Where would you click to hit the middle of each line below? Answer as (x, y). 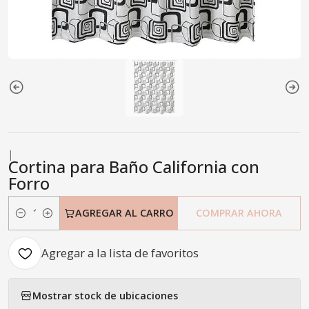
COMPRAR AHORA (239, 213)
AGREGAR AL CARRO (124, 213)
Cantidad (29, 221)
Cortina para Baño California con (134, 167)
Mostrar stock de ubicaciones (105, 295)
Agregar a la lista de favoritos (120, 253)
